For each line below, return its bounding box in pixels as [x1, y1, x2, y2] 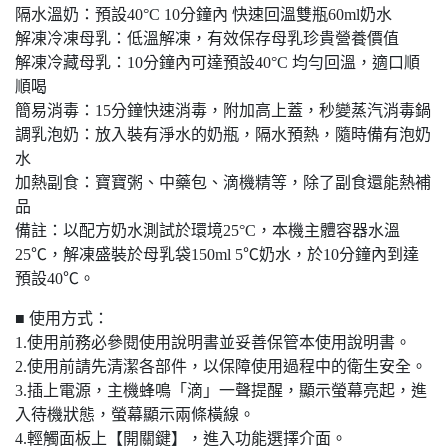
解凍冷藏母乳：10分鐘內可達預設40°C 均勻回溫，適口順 [15, 54, 420, 72]
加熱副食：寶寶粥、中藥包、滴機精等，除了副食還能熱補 [15, 174, 431, 192]
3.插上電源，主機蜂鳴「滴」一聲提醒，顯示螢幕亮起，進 [15, 382, 427, 400]
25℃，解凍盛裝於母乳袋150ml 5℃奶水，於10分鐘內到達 [15, 246, 419, 264]
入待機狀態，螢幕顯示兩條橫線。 [15, 406, 255, 424]
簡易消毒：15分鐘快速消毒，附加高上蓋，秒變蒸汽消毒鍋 [15, 102, 431, 120]
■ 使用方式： [15, 310, 109, 328]
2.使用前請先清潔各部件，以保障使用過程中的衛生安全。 [15, 358, 427, 376]
